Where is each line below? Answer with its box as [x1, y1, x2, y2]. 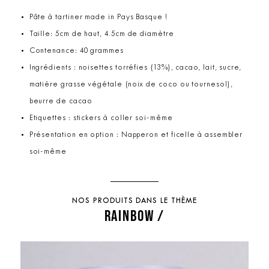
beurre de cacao [29, 97, 92, 105]
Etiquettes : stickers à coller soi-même [29, 114, 173, 122]
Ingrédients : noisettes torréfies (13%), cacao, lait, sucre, [29, 64, 241, 71]
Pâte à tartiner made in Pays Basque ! [29, 13, 168, 21]
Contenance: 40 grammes [29, 47, 124, 55]
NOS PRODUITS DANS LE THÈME [72, 197, 197, 205]
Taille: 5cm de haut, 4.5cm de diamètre [29, 30, 174, 38]
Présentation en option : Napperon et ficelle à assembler [29, 131, 243, 139]
